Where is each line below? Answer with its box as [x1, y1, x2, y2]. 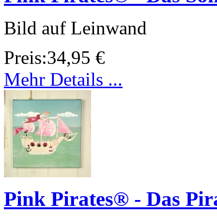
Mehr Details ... [4, 69, 123, 90]
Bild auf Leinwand [4, 17, 147, 39]
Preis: [4, 47, 47, 68]
